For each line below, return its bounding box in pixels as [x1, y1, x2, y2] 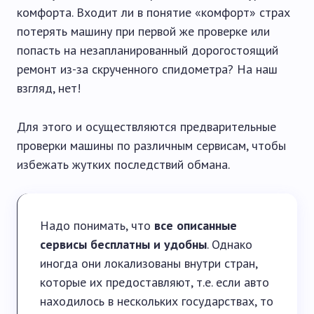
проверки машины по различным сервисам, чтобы [17, 137, 286, 153]
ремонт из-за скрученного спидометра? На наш [17, 61, 278, 77]
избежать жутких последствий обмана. [17, 156, 230, 172]
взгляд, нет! [17, 80, 81, 96]
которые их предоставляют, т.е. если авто [40, 274, 269, 290]
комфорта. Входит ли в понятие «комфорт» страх [17, 4, 290, 20]
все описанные [154, 217, 237, 233]
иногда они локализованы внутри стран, [40, 255, 258, 271]
